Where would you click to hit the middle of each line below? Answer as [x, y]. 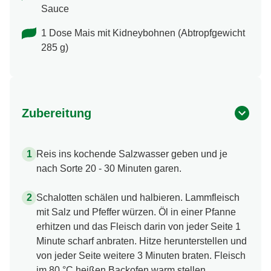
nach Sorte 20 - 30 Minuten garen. [109, 169]
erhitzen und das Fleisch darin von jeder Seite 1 [139, 227]
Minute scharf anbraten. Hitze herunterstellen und [142, 241]
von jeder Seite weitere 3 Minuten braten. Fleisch [141, 256]
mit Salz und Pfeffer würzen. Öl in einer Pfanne [136, 212]
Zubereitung [57, 113]
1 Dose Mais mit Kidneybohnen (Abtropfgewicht [143, 33]
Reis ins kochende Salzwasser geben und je [132, 154]
